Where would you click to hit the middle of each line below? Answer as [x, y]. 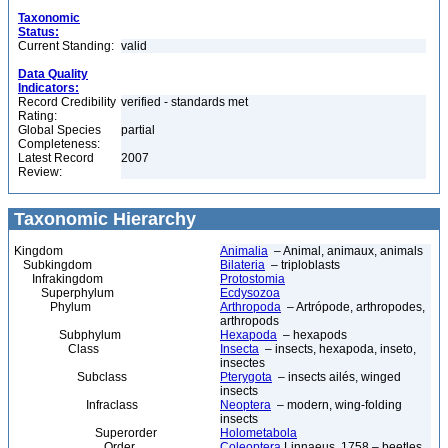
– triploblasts [302, 265]
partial [139, 130]
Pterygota [246, 377]
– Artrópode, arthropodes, [353, 307]
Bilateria [242, 265]
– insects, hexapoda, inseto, [337, 349]
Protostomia [252, 279]
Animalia [244, 251]
